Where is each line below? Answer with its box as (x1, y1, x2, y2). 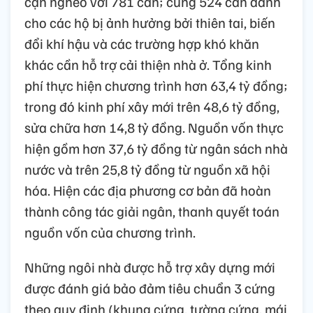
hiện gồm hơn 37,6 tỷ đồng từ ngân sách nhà (24, 138, 288, 157)
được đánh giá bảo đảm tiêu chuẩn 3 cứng (24, 278, 275, 297)
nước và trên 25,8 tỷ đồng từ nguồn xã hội (24, 159, 270, 178)
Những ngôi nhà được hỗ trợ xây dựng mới (24, 257, 275, 276)
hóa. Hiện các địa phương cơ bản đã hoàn (24, 180, 271, 199)
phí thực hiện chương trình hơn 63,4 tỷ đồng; (24, 75, 288, 94)
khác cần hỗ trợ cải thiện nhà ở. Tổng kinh (24, 54, 272, 73)
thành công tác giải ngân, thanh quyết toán (24, 201, 279, 220)
